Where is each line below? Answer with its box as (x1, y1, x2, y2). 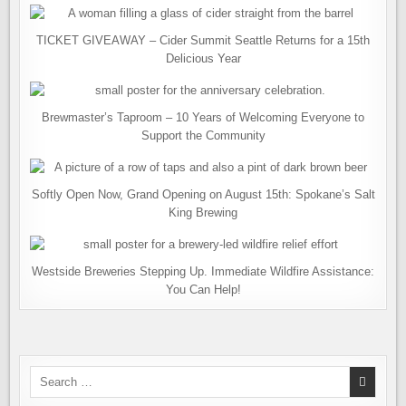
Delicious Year (165, 52, 241, 65)
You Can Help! (165, 283, 241, 296)
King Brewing (169, 206, 237, 219)
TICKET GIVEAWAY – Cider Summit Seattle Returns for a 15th (36, 34, 370, 47)
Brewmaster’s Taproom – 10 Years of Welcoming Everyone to (42, 111, 364, 124)
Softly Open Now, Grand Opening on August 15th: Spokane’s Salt (31, 188, 375, 201)
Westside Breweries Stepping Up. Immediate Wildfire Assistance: (32, 265, 374, 278)
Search (29, 367, 67, 381)
